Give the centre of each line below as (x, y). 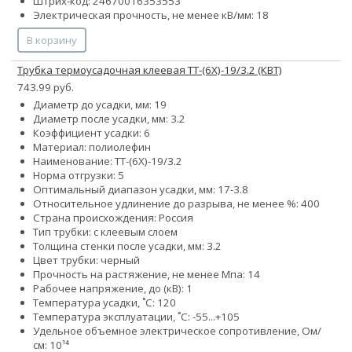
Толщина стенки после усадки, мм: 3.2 (127, 246)
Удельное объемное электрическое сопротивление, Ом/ (177, 331)
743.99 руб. (46, 88)
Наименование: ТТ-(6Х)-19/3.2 (108, 161)
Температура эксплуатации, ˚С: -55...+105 (136, 317)
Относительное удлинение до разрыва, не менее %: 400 (176, 204)
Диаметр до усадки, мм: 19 (100, 105)
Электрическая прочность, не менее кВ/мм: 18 (151, 15)
